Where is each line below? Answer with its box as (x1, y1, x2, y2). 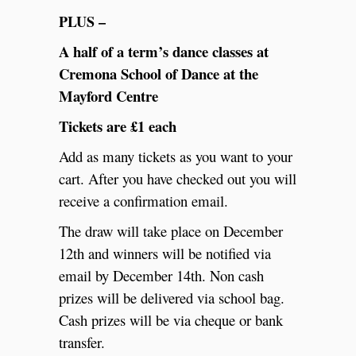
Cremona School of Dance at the (59, 62, 258, 84)
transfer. (59, 331, 105, 352)
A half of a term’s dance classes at (59, 40, 269, 62)
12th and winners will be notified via (59, 242, 271, 263)
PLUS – (59, 10, 106, 32)
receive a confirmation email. (59, 190, 228, 211)
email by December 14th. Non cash (59, 265, 264, 285)
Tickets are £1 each (59, 114, 176, 137)
